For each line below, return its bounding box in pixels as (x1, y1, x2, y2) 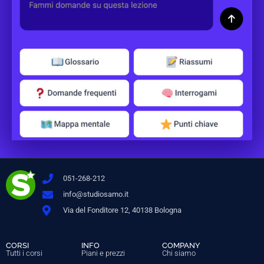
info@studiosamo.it (62, 190, 128, 199)
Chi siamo (162, 249, 196, 258)
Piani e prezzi (81, 249, 126, 258)
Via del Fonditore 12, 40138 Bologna (62, 206, 181, 215)
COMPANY (162, 241, 201, 250)
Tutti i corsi (6, 249, 42, 258)
